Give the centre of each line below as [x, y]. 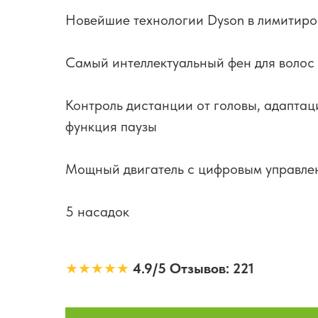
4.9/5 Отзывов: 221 [193, 268]
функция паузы [111, 126]
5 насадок [97, 212]
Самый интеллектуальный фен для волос [190, 62]
